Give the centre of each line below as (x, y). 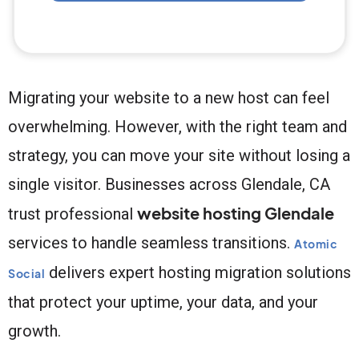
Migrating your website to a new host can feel (169, 97)
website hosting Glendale (236, 212)
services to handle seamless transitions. (151, 242)
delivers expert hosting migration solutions (198, 272)
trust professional (73, 214)
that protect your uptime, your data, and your (163, 302)
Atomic (316, 243)
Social (26, 273)
